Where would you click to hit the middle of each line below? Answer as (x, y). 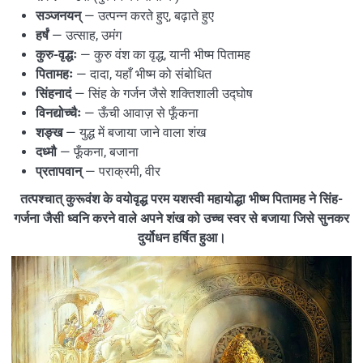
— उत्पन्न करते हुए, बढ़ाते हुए (147, 15)
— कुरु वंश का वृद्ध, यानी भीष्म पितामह (164, 54)
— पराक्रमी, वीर (121, 171)
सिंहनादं (53, 93)
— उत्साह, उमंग (85, 35)
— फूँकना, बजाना (98, 152)
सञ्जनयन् (58, 15)
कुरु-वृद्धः (56, 54)
